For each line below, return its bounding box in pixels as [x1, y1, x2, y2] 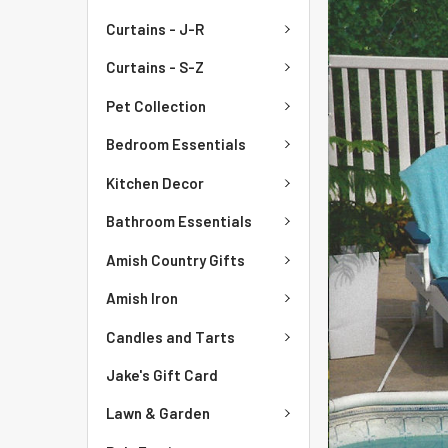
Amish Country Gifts [106, 250, 245, 269]
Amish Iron [106, 289, 178, 308]
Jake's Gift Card [106, 366, 218, 384]
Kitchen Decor [106, 173, 204, 192]
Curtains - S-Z [106, 58, 204, 77]
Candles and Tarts [106, 327, 235, 346]
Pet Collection [106, 96, 206, 115]
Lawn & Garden [106, 404, 210, 423]
